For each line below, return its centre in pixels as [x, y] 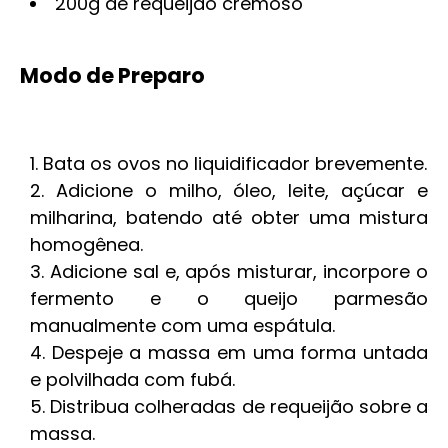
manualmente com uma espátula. [182, 325]
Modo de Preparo [112, 75]
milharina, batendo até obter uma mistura [229, 217]
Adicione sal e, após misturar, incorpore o [239, 271]
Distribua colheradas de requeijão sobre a [239, 406]
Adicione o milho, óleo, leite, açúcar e [242, 190]
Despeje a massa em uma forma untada [240, 352]
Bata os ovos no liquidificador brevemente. [235, 163]
